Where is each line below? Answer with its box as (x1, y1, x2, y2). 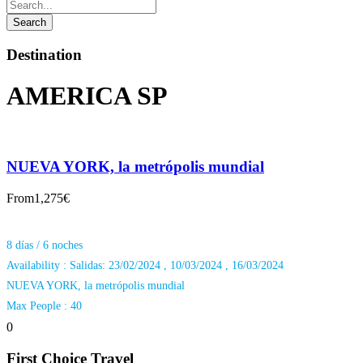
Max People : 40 (6, 300, 82, 313)
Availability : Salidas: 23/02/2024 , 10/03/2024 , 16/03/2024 (6, 259, 284, 272)
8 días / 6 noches (6, 239, 83, 252)
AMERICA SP (6, 81, 168, 111)
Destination (6, 45, 82, 63)
